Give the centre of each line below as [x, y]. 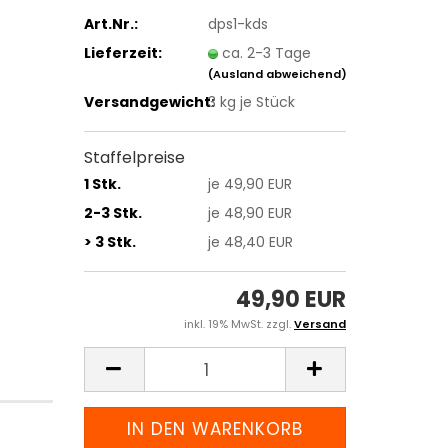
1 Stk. [102, 183]
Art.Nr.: [110, 23]
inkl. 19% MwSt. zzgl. [239, 324]
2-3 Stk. [112, 212]
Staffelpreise [134, 157]
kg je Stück [255, 101]
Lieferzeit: [122, 52]
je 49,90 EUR [249, 183]
